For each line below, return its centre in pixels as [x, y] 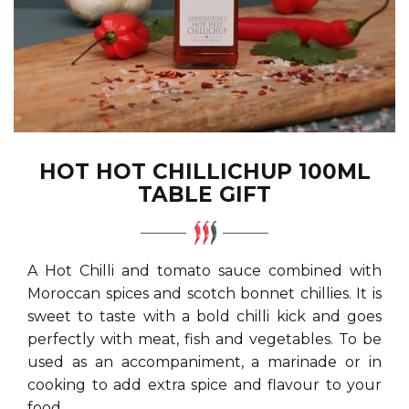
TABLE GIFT [204, 194]
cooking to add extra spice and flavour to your [204, 385]
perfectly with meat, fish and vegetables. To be [204, 339]
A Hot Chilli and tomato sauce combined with [204, 271]
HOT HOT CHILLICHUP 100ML [204, 172]
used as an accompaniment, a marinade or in [204, 362]
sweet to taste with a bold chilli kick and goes [204, 316]
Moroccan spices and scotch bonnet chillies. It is [204, 294]
